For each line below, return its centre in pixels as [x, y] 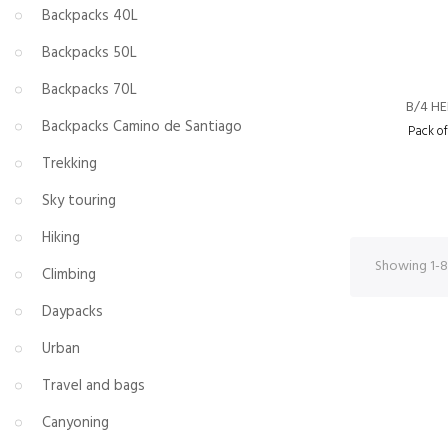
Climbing [69, 274]
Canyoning [75, 422]
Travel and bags [93, 385]
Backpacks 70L [89, 89]
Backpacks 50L [89, 52]
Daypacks [72, 311]
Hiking [61, 237]
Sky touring [79, 200]
